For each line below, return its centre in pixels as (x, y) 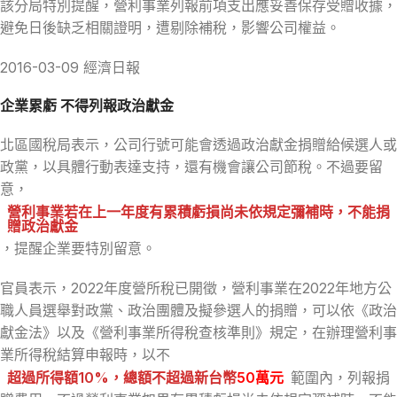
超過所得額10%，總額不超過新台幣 (122, 377)
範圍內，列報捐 (340, 377)
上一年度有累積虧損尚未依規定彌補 (206, 211)
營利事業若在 (50, 211)
